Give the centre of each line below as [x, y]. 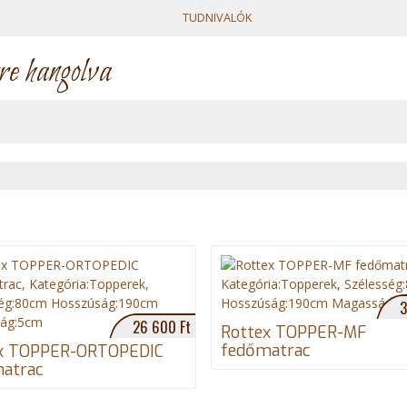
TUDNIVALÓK [217, 18]
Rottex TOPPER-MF [293, 333]
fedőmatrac [265, 351]
